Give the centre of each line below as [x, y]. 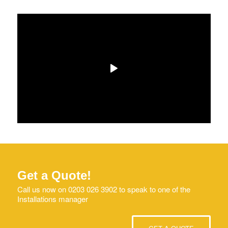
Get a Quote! [54, 175]
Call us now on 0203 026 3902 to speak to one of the [104, 189]
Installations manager [52, 199]
